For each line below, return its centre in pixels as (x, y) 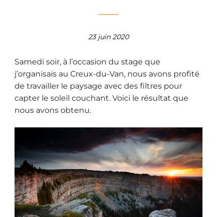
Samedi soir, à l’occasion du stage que (87, 62)
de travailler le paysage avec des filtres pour (98, 86)
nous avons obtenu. (53, 110)
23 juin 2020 (108, 37)
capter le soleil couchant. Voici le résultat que (101, 98)
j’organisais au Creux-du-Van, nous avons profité (107, 74)
